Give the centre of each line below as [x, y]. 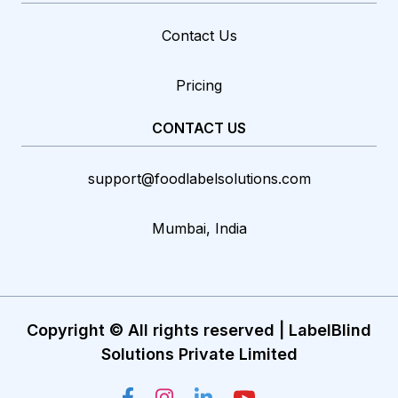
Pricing [199, 85]
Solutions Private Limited [199, 354]
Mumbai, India [199, 228]
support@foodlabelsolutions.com [199, 178]
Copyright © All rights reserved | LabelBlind [199, 330]
